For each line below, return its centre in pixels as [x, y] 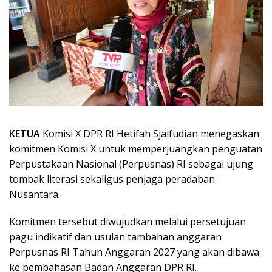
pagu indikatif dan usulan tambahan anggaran [115, 236]
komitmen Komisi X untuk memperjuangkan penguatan [136, 148]
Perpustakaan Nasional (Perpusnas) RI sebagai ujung [131, 164]
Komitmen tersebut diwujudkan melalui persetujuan [127, 221]
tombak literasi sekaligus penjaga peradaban [112, 179]
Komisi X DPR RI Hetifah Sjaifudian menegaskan [150, 133]
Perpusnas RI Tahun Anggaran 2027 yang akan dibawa [134, 252]
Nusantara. [35, 194]
